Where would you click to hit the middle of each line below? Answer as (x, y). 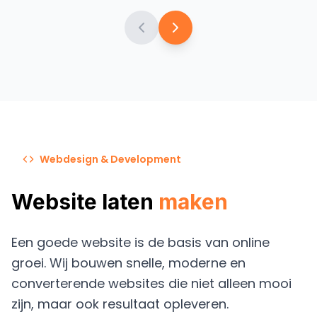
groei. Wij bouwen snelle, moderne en (128, 263)
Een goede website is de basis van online (140, 242)
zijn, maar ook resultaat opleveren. (120, 304)
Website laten (85, 201)
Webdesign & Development (110, 159)
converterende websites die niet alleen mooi (151, 283)
